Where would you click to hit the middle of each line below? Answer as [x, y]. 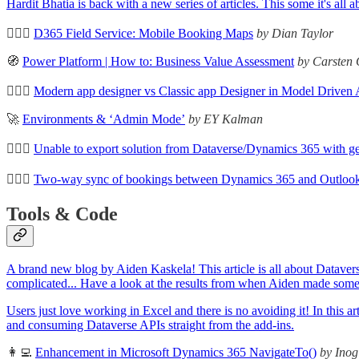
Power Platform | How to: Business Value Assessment [158, 61]
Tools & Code [62, 214]
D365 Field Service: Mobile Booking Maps [143, 33]
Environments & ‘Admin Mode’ [104, 119]
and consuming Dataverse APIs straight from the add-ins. [150, 325]
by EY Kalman [226, 119]
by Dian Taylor [295, 33]
